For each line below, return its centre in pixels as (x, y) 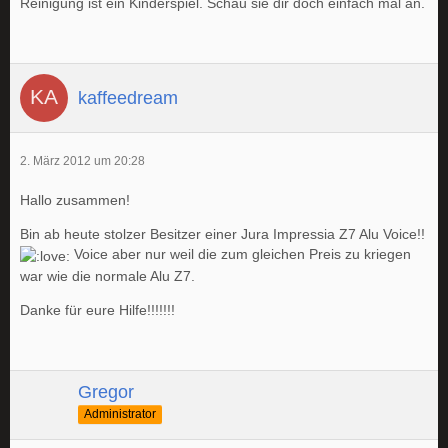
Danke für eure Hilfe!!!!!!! (97, 309)
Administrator (120, 414)
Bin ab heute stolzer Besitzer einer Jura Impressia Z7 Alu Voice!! (222, 234)
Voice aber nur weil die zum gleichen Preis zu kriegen (240, 254)
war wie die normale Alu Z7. (107, 275)
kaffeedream (128, 97)
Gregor (106, 391)
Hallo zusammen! (75, 200)
